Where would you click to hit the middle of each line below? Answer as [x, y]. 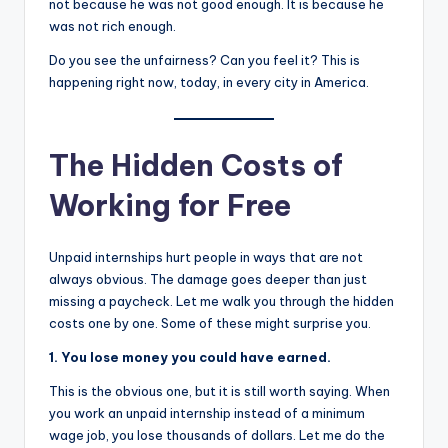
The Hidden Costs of [196, 165]
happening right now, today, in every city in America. [209, 81]
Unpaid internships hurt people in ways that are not [206, 256]
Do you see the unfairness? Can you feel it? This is [204, 59]
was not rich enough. [112, 25]
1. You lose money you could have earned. [190, 356]
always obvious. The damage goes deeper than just [208, 278]
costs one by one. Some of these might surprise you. [210, 322]
